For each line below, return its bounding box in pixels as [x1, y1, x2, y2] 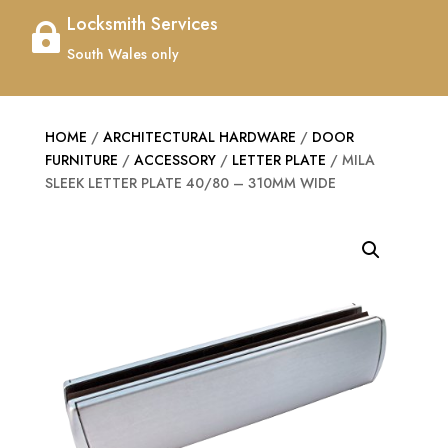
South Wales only [67, 44, 179, 65]
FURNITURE [44, 150, 118, 171]
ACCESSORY [133, 150, 216, 171]
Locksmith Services [67, 11, 218, 38]
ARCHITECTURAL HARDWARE [102, 127, 296, 148]
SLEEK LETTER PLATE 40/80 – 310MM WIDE [44, 173, 336, 194]
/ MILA [325, 150, 375, 171]
